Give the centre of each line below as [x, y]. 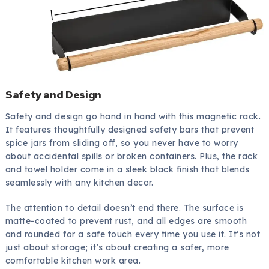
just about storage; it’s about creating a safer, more [117, 247]
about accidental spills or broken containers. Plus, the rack [131, 156]
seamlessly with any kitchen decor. [79, 182]
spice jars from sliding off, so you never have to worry [122, 143]
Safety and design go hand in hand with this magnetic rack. [133, 116]
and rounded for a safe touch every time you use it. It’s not [133, 234]
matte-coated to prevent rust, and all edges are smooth [126, 221]
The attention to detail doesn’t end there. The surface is [124, 207]
